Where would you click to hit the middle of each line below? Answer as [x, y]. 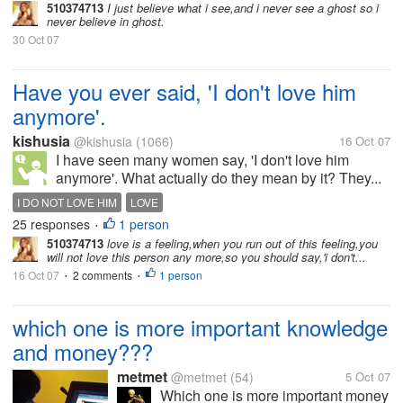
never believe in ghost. [106, 21]
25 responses [53, 224]
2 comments [103, 275]
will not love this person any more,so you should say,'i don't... [206, 257]
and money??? [83, 351]
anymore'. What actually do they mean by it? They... [219, 178]
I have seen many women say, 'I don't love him [202, 160]
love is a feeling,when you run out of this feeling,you [241, 243]
